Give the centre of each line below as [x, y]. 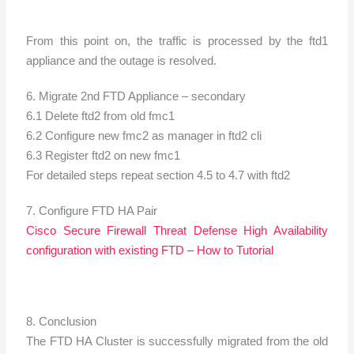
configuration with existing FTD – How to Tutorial [150, 250]
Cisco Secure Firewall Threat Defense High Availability [177, 230]
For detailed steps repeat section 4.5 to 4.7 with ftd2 [158, 175]
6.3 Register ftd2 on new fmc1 [104, 155]
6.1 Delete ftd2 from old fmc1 [101, 115]
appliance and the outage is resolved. [122, 60]
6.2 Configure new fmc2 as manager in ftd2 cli [144, 135]
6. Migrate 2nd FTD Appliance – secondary [136, 96]
